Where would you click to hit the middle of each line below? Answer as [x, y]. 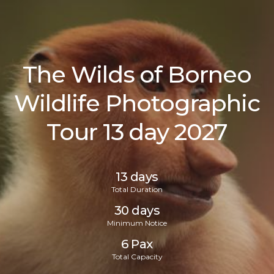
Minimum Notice [137, 223]
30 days [137, 210]
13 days [137, 177]
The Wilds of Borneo [137, 74]
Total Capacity [137, 257]
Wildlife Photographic [137, 103]
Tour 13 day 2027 [137, 132]
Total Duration [137, 189]
